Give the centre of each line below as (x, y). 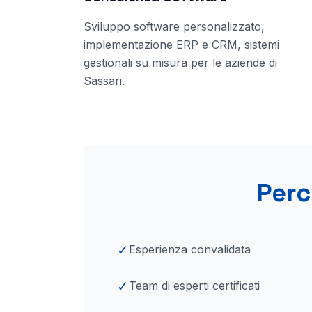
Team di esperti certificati (194, 286)
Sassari (103, 81)
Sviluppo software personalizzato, (174, 26)
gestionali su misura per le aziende (176, 63)
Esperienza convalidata (190, 249)
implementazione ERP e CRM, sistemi (181, 45)
